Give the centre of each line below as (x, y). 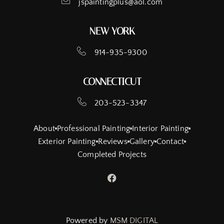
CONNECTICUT (112, 81)
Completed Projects (112, 154)
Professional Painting (93, 128)
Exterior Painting (67, 141)
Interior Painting (160, 128)
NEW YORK (112, 31)
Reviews (112, 141)
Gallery (142, 141)
